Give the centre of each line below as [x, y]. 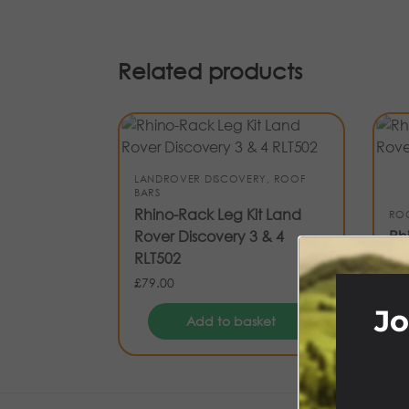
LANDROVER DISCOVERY [200, 179]
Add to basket [231, 321]
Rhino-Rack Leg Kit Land [217, 215]
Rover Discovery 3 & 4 [209, 236]
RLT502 [157, 258]
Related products [210, 71]
